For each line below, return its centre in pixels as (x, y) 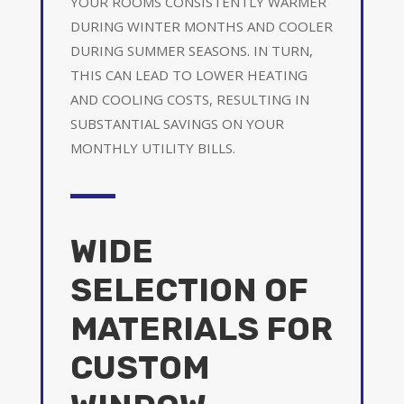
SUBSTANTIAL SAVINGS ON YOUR (177, 123)
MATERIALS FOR (201, 328)
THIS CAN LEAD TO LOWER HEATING (188, 74)
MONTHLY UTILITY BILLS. (152, 147)
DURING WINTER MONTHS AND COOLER (201, 26)
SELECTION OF (188, 289)
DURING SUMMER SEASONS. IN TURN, (191, 50)
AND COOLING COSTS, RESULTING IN (189, 99)
